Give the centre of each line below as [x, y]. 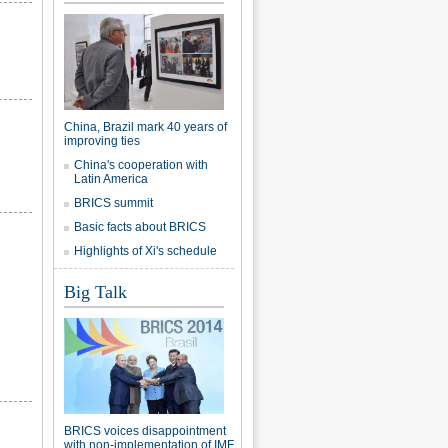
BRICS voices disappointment [145, 431]
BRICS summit [113, 203]
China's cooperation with [141, 165]
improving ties [102, 141]
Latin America [111, 179]
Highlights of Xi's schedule [145, 251]
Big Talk [95, 292]
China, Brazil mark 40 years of [145, 127]
